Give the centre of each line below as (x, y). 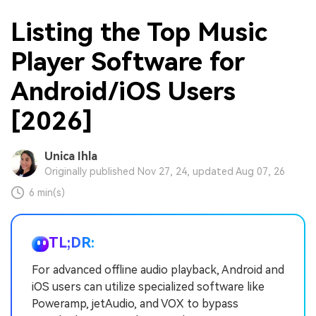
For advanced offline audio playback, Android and (158, 270)
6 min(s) (47, 193)
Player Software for (128, 62)
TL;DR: (72, 243)
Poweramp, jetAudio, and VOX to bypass (135, 304)
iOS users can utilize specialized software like (148, 287)
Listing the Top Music (139, 32)
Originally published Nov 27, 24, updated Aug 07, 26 (164, 172)
